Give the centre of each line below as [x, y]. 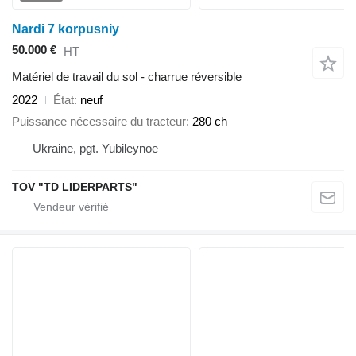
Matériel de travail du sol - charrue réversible [127, 77]
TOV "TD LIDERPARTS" [75, 186]
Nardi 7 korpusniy [66, 29]
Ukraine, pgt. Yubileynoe [95, 148]
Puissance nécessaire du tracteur [99, 121]
